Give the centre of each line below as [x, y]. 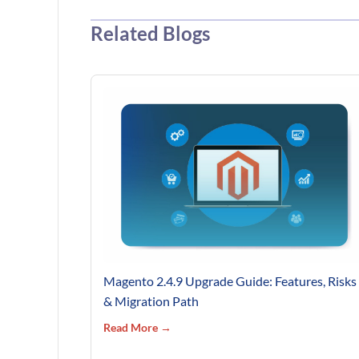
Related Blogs [150, 34]
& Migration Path [151, 301]
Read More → [137, 327]
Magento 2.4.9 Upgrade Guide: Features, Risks [230, 280]
